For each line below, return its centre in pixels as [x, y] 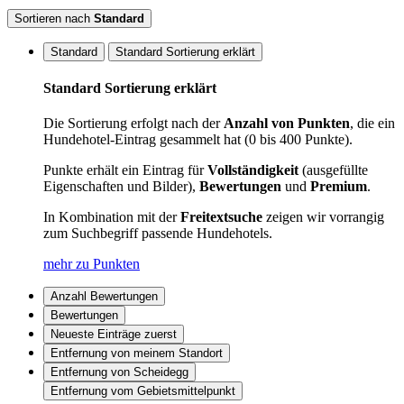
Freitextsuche [221, 217]
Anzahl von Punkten [287, 124]
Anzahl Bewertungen [104, 297]
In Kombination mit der [112, 217]
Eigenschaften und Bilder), [121, 187]
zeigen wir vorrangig [323, 217]
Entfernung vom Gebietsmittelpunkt [143, 391]
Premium [339, 187]
